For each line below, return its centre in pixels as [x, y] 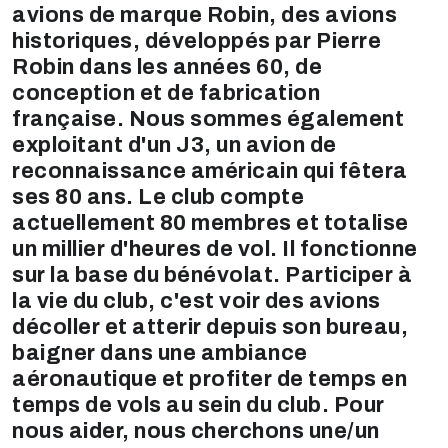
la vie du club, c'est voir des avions [196, 301]
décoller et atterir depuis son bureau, [210, 327]
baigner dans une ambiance [160, 353]
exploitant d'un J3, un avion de [174, 145]
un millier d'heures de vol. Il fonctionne [215, 249]
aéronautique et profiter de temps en [209, 379]
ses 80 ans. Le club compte [158, 197]
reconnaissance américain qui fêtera [210, 171]
